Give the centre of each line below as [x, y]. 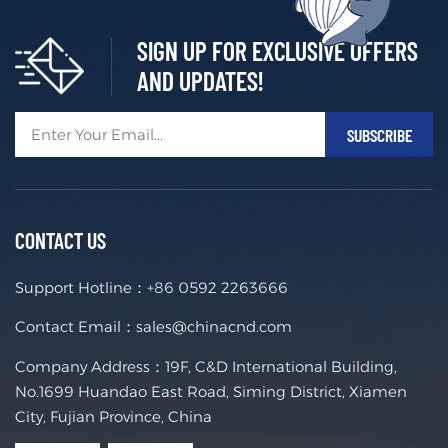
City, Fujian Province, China [113, 416]
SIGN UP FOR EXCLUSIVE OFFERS [278, 51]
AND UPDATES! [200, 81]
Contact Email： [75, 327]
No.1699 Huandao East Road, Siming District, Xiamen [211, 391]
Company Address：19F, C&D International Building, [206, 366]
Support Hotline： [81, 287]
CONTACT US [60, 239]
